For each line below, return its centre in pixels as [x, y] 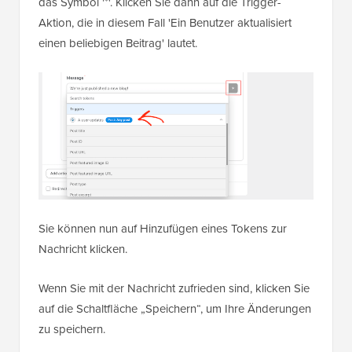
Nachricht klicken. [83, 249]
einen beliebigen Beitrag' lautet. [118, 43]
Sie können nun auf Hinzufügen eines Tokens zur [163, 229]
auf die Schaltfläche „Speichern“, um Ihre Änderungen [175, 309]
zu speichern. [72, 330]
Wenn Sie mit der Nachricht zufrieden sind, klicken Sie [174, 289]
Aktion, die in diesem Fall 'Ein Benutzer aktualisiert [165, 22]
